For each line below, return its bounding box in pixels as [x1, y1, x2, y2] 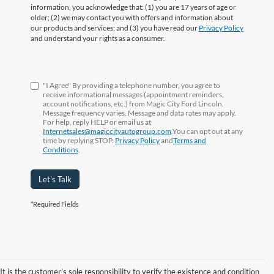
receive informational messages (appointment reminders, [43, 89, 224, 99]
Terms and [173, 135, 206, 145]
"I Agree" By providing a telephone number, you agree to [43, 80, 220, 90]
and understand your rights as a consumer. [31, 33, 165, 43]
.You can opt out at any [171, 126, 243, 136]
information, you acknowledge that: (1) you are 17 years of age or [31, 2, 236, 12]
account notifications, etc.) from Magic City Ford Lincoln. [43, 98, 224, 108]
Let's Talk [39, 174, 72, 184]
